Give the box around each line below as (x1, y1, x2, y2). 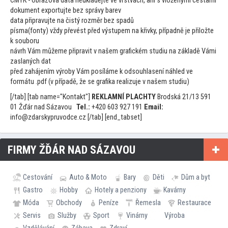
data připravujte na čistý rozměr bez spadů (10, 16, 134, 25)
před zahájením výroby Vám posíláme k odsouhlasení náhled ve (10, 67, 193, 76)
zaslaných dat (10, 57, 51, 66)
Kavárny (163, 186, 186, 194)
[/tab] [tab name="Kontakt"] (10, 93, 92, 102)
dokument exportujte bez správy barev (10, 6, 121, 15)
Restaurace (178, 198, 211, 207)
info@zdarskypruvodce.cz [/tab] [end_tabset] (10, 113, 142, 122)
